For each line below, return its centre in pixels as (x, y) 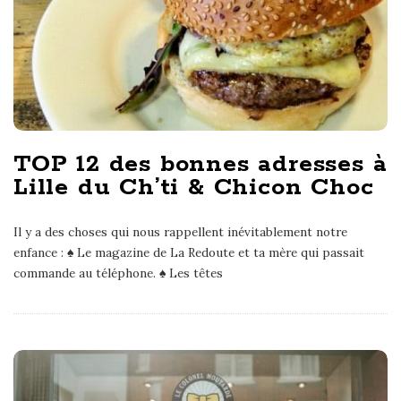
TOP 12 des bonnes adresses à (200, 164)
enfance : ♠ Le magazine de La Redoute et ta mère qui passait (189, 252)
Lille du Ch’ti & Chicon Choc (194, 187)
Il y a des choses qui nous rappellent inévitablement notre (180, 231)
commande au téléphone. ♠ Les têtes (118, 273)
